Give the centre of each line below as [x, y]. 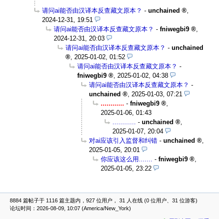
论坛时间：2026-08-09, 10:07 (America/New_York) [70, 208]
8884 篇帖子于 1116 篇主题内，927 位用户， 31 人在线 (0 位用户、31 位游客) [104, 201]
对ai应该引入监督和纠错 [123, 141]
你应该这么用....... [127, 159]
